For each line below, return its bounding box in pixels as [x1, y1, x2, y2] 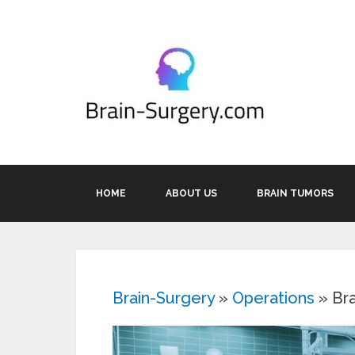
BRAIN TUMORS [257, 188, 334, 199]
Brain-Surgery [113, 288, 215, 307]
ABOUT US [166, 188, 217, 199]
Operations [232, 288, 315, 307]
